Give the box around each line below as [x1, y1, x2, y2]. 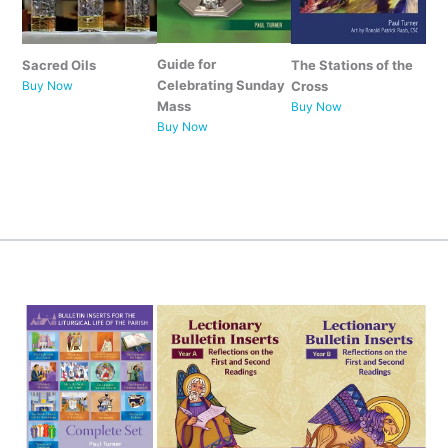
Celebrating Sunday [156, 76, 285, 93]
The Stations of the [291, 56, 414, 73]
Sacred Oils [21, 56, 96, 73]
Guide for [156, 55, 216, 72]
